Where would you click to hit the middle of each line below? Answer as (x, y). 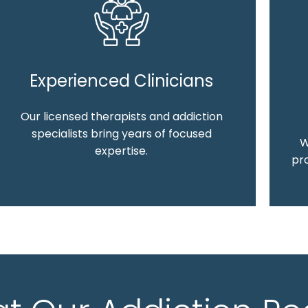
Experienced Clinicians (122, 80)
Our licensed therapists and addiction (121, 116)
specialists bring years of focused (121, 133)
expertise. (122, 151)
